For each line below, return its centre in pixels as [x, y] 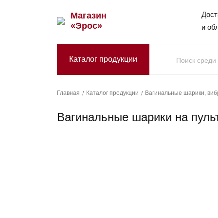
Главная [68, 93]
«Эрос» [86, 26]
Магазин [89, 15]
